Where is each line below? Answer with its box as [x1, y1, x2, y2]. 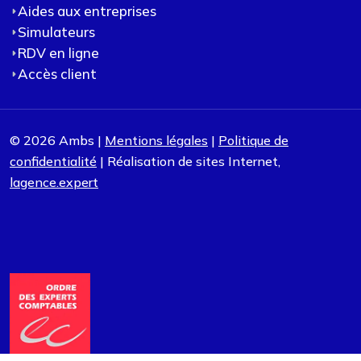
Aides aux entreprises [18, 2, 156, 20]
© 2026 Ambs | [10, 132, 105, 149]
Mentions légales [105, 132, 208, 149]
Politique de [218, 132, 288, 149]
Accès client [18, 65, 97, 83]
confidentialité [10, 153, 97, 170]
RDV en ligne [18, 44, 99, 62]
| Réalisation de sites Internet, [97, 153, 280, 170]
